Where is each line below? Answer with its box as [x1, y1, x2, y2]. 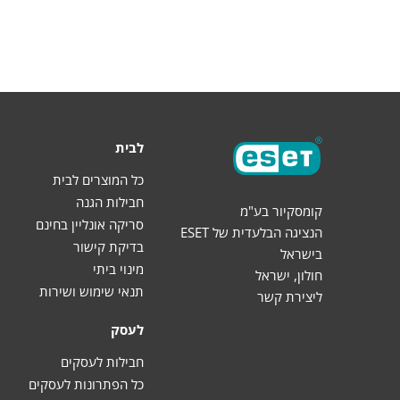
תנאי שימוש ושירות [39, 282, 144, 300]
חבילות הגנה [76, 193, 144, 211]
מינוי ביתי [93, 260, 144, 278]
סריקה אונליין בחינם [36, 215, 144, 233]
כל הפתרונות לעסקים [29, 375, 144, 393]
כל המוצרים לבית [53, 171, 144, 188]
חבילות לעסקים [61, 353, 144, 371]
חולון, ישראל [255, 265, 322, 284]
